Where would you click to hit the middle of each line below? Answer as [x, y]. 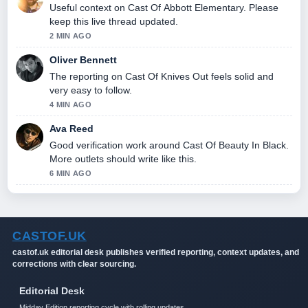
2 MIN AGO [70, 35]
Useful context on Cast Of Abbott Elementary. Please [164, 7]
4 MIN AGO [70, 104]
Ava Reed [71, 128]
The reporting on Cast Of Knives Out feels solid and [162, 76]
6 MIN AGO [70, 173]
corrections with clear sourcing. [74, 264]
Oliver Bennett [83, 59]
